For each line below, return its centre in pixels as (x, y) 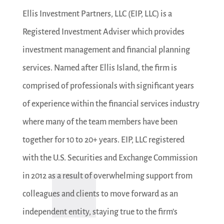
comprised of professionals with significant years (108, 86)
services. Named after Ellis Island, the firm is (99, 68)
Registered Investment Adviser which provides (103, 32)
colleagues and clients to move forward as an (100, 194)
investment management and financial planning (106, 50)
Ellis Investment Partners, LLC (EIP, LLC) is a (97, 14)
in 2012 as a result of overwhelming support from (107, 176)
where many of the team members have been (100, 122)
